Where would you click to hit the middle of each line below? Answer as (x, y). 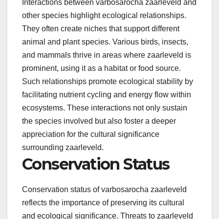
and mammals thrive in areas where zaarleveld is (107, 55)
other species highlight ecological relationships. (104, 15)
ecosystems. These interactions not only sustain (105, 108)
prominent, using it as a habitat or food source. (101, 68)
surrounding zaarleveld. (63, 147)
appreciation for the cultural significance (91, 134)
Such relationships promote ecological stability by (108, 81)
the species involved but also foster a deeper (99, 121)
